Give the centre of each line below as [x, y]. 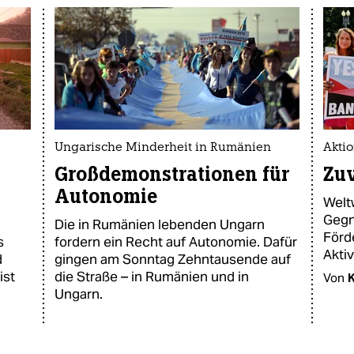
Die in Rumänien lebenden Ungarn [160, 224]
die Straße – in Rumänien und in [152, 277]
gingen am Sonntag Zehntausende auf [173, 259]
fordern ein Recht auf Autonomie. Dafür [176, 242]
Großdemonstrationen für [172, 174]
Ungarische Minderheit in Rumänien [163, 148]
